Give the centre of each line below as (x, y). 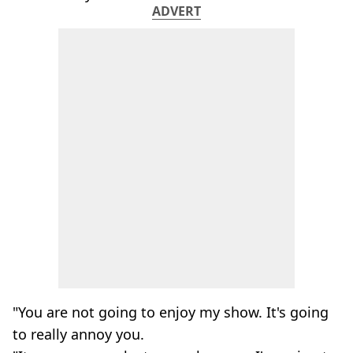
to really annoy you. (78, 334)
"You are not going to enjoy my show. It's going (171, 312)
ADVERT (176, 11)
